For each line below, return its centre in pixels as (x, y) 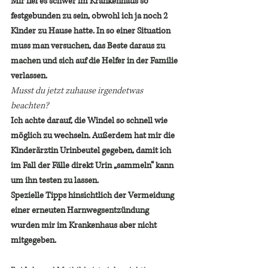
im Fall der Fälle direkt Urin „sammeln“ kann (93, 165)
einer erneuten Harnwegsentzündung (81, 210)
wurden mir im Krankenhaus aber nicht (85, 225)
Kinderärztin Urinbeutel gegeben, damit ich (92, 150)
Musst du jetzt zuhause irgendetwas (78, 90)
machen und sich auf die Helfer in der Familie (95, 60)
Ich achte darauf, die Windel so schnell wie (90, 120)
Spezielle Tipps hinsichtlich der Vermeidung (93, 195)
